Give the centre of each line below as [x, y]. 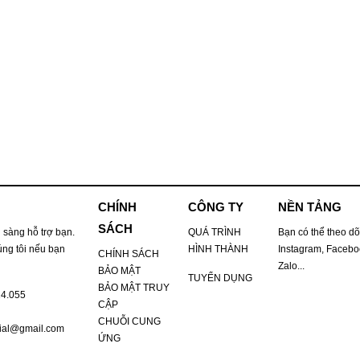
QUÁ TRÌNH [214, 232]
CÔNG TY [215, 207]
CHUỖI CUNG [129, 321]
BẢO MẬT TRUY [133, 287]
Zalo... [291, 266]
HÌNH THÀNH [218, 249]
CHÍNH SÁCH [128, 254]
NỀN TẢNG [309, 207]
